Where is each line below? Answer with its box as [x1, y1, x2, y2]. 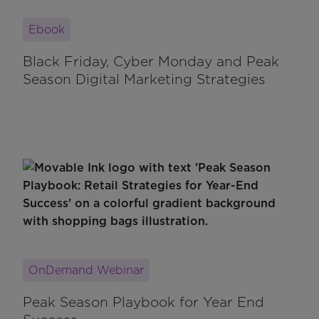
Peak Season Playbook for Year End [23, 294, 264, 311]
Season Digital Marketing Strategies [23, 71, 266, 88]
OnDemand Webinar [28, 263, 144, 278]
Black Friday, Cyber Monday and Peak [23, 53, 279, 70]
